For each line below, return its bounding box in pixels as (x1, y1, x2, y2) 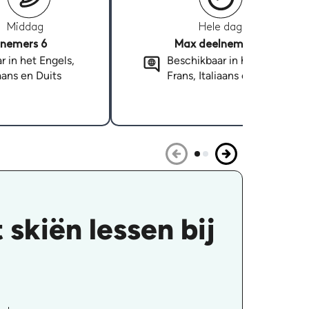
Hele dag (199, 22, 242, 33)
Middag (7, 22, 43, 33)
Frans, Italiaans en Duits (166, 69, 282, 83)
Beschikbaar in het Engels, (166, 54, 295, 68)
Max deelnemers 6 (174, 39, 268, 50)
